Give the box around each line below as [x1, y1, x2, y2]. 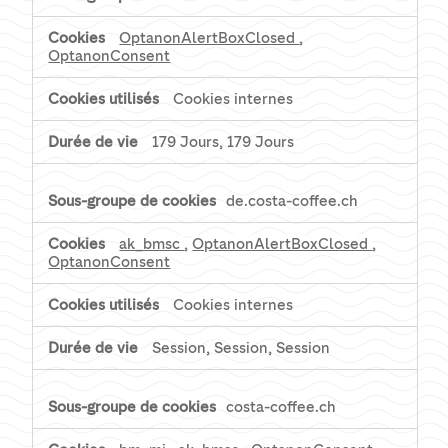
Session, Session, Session [152, 339, 331, 358]
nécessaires [32, 11, 121, 31]
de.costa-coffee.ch [226, 192, 359, 211]
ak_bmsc [119, 235, 185, 254]
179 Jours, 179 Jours [152, 133, 295, 152]
